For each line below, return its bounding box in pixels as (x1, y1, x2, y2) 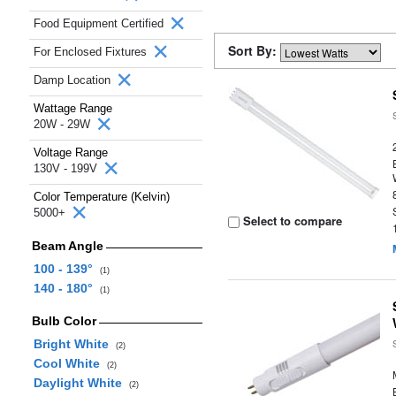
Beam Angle (31, 239, 103, 253)
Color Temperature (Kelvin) (34, 190, 170, 203)
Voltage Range (34, 146, 108, 159)
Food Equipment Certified (34, 17, 167, 30)
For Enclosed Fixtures (34, 45, 150, 58)
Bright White (33, 337, 116, 351)
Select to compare (240, 212, 343, 229)
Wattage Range (34, 102, 112, 115)
